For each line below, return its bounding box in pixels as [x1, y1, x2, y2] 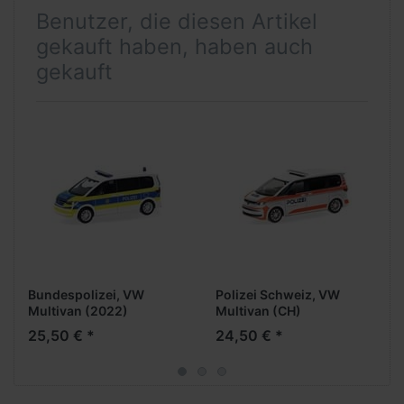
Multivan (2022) [28, 302, 128, 318]
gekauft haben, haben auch [36, 33, 313, 60]
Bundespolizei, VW [28, 286, 144, 302]
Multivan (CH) [216, 302, 301, 318]
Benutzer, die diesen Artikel [36, 8, 317, 35]
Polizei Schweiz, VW [216, 286, 340, 302]
